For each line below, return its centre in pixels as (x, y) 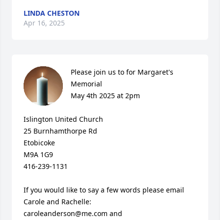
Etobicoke (39, 143)
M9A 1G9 (38, 154)
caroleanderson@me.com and (73, 213)
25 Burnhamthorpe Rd (60, 131)
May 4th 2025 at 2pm (105, 96)
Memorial (86, 84)
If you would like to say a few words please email (104, 190)
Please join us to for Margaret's (122, 72)
